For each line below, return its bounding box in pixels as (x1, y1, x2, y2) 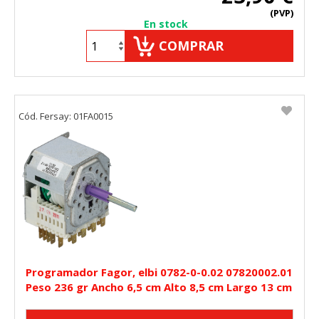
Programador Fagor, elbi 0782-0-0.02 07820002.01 (26, 265, 293, 280)
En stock (144, 17, 188, 31)
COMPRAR (159, 37, 224, 55)
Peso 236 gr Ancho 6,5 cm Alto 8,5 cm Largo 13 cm (26, 280, 292, 295)
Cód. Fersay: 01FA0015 (19, 110, 113, 123)
